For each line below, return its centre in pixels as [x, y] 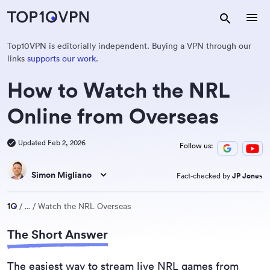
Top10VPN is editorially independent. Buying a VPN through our [129, 46]
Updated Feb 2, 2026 [52, 143]
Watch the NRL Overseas [85, 206]
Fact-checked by [204, 176]
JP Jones [247, 176]
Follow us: [196, 146]
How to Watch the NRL [119, 90]
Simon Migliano [61, 175]
